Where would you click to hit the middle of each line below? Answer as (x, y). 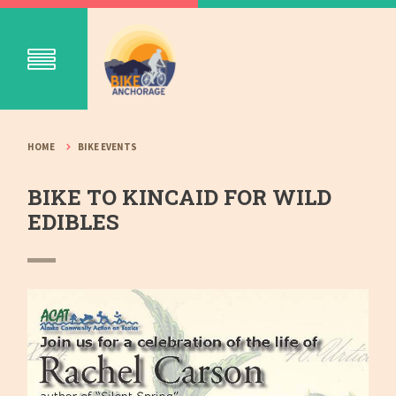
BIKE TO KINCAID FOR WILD (180, 198)
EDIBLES (74, 222)
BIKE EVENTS (108, 147)
